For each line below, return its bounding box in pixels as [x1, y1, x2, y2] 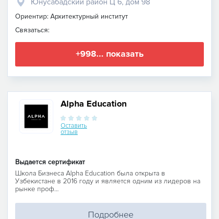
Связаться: [15, 25, 49, 34]
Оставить [61, 121, 87, 130]
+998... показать [75, 48, 144, 60]
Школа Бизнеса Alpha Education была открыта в [15, 169, 165, 177]
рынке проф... [15, 184, 59, 193]
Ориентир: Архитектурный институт [15, 12, 128, 21]
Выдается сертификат [15, 157, 85, 166]
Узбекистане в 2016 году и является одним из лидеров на [15, 176, 200, 185]
